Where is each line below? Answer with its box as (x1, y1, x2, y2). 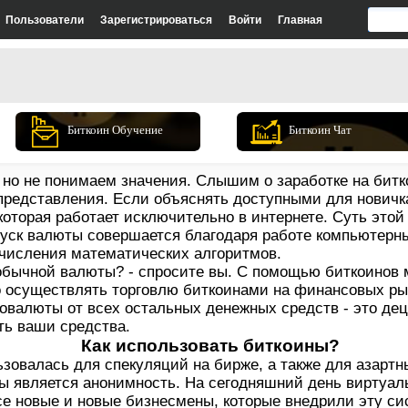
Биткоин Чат (289, 123, 352, 138)
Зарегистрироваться (99, 13, 212, 26)
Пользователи (5, 13, 84, 26)
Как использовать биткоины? (80, 336, 340, 355)
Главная (277, 13, 322, 26)
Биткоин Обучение (67, 123, 163, 138)
